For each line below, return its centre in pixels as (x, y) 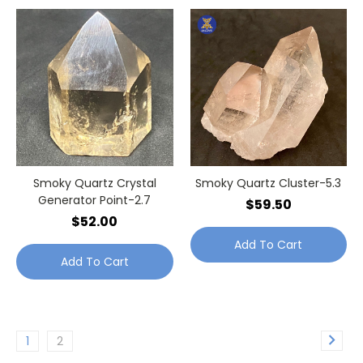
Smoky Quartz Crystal (94, 183)
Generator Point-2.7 (95, 200)
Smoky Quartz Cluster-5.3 (269, 183)
